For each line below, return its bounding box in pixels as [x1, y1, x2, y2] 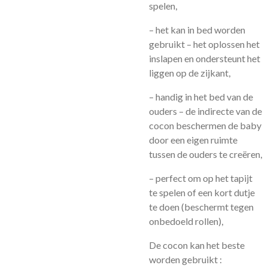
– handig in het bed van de [149, 91, 253, 102]
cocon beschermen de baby [149, 120, 261, 131]
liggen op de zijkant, [149, 67, 230, 78]
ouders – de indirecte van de [149, 105, 262, 117]
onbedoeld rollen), [149, 215, 223, 227]
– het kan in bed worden [149, 24, 245, 35]
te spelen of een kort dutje [149, 187, 255, 198]
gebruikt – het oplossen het [149, 38, 260, 50]
